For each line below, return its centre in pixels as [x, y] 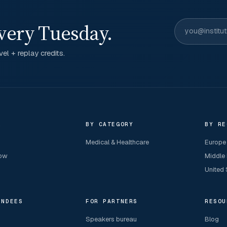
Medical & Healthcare [118, 142]
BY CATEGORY [110, 124]
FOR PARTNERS [112, 201]
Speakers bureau [111, 219]
